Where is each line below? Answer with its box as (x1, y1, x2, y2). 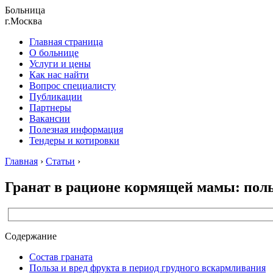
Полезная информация (29, 124, 123, 135)
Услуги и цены (29, 58, 91, 69)
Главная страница (29, 37, 103, 47)
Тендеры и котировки (29, 135, 119, 146)
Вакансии (29, 113, 70, 124)
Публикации (29, 91, 82, 102)
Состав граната (29, 251, 93, 262)
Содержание (5, 230, 57, 241)
